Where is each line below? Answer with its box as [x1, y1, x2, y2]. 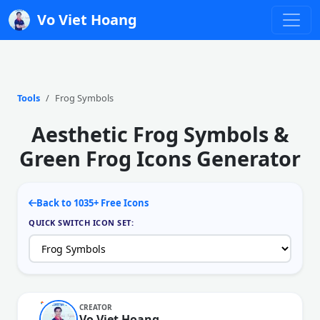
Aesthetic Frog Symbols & [31, 120, 289, 148]
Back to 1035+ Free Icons [36, 196, 149, 209]
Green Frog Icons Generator [19, 144, 301, 172]
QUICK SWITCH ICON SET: [29, 217, 134, 228]
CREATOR [79, 301, 112, 312]
